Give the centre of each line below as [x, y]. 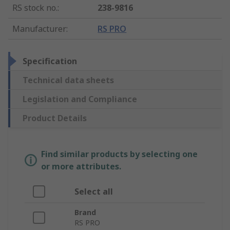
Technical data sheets [68, 80]
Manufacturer [39, 29]
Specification [50, 61]
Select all [94, 192]
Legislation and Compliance [80, 99]
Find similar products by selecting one [119, 154]
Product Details [55, 118]
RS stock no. [35, 8]
